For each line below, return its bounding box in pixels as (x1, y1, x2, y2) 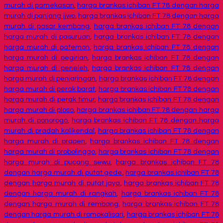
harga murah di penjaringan (4, 75, 96, 83)
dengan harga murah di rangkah (4, 190, 117, 198)
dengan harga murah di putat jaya (4, 180, 120, 187)
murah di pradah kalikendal (4, 127, 95, 135)
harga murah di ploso (4, 107, 74, 114)
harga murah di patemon (4, 44, 90, 51)
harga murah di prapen (4, 138, 85, 145)
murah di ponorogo (4, 117, 68, 124)
